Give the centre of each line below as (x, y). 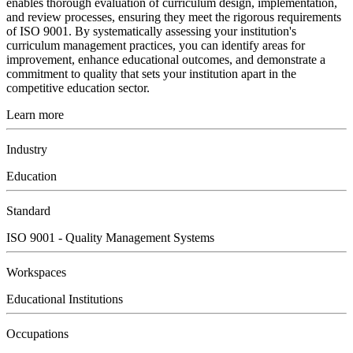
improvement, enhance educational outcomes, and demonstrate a (166, 60)
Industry (27, 150)
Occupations (37, 334)
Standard (28, 211)
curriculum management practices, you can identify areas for (156, 46)
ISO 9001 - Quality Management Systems (110, 238)
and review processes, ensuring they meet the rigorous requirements (174, 17)
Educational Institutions (65, 299)
